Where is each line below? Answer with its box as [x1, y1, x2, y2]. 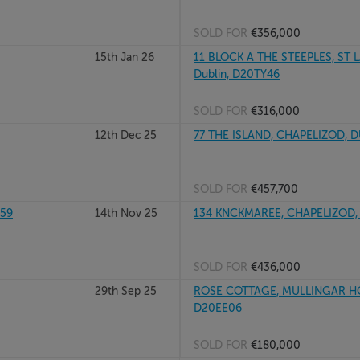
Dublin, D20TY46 [194, 67, 280, 80]
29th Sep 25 [94, 284, 157, 297]
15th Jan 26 [94, 51, 154, 63]
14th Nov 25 [94, 207, 157, 219]
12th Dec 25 [94, 129, 157, 141]
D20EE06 [194, 301, 242, 314]
